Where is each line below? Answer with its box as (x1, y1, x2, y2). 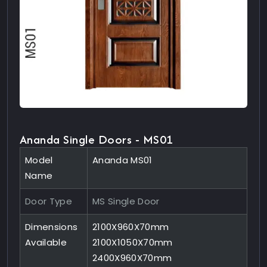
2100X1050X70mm (92, 236, 173, 249)
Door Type (25, 195, 72, 208)
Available (25, 236, 67, 249)
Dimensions (25, 221, 78, 234)
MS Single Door (92, 195, 160, 208)
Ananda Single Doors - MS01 (20, 131, 173, 148)
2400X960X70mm (92, 252, 172, 265)
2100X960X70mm (92, 221, 169, 234)
